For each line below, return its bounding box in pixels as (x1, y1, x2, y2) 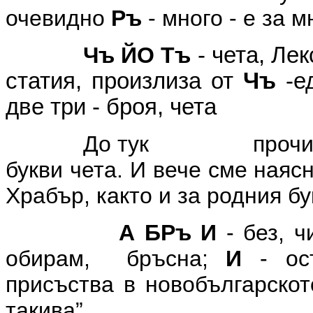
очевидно (6, 6, 105, 31)
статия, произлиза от (6, 68, 243, 94)
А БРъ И (119, 220, 226, 245)
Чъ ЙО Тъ (82, 43, 191, 68)
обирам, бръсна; (6, 246, 226, 271)
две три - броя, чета (6, 94, 217, 119)
